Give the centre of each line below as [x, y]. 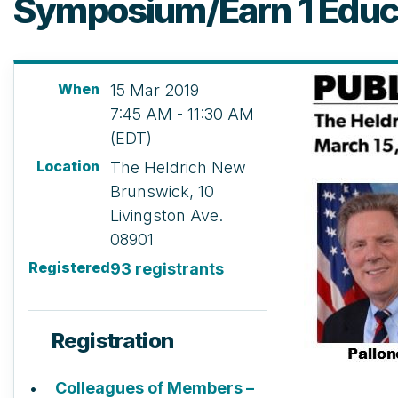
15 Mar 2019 [155, 90]
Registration [112, 341]
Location [68, 166]
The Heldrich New [178, 167]
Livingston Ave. [167, 215]
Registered [69, 267]
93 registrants [167, 269]
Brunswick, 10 [162, 191]
